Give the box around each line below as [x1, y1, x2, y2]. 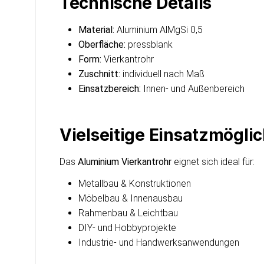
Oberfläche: [78, 38, 126, 50]
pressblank [126, 38, 173, 50]
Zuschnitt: [78, 68, 120, 80]
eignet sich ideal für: [171, 156, 255, 167]
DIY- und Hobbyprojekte [78, 222, 176, 233]
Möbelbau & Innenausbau [78, 192, 183, 204]
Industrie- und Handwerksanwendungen [78, 236, 239, 248]
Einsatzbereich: [78, 82, 141, 94]
